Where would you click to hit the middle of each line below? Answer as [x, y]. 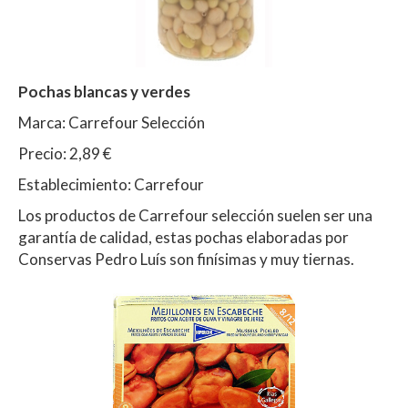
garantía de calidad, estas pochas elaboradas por [184, 238]
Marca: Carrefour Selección [112, 123]
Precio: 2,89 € [65, 154]
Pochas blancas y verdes [104, 92]
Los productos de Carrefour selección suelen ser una [195, 216]
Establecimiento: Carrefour [111, 185]
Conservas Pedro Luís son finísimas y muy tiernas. [186, 260]
